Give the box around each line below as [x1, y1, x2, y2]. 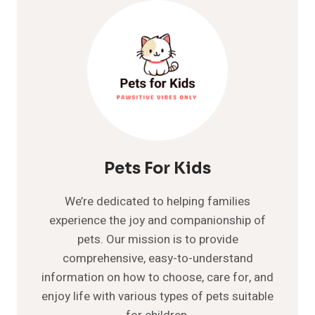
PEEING [75, 8, 112, 23]
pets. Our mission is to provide [77, 230, 238, 248]
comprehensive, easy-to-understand [62, 249, 253, 267]
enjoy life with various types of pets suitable [41, 287, 274, 305]
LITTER [75, 53, 112, 67]
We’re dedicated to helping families [65, 192, 250, 210]
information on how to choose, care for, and [41, 268, 274, 286]
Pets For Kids [104, 158, 211, 178]
